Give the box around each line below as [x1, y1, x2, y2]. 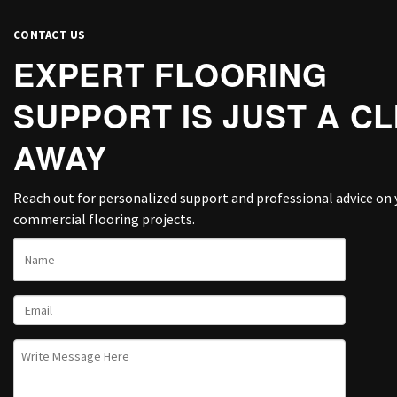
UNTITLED [12, 339, 70, 356]
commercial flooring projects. [13, 210, 195, 229]
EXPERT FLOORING [13, 51, 328, 97]
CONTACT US [13, 27, 86, 43]
